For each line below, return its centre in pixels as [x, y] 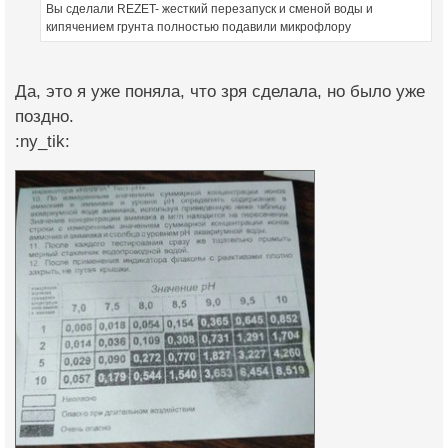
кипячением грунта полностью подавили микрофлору [198, 26]
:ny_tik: [42, 141]
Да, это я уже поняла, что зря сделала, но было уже [220, 91]
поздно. [44, 116]
